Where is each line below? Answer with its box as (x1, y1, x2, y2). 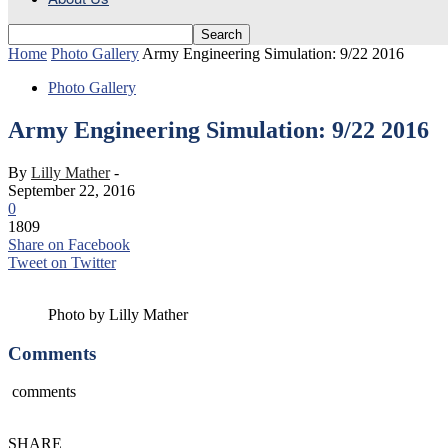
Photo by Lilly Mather (48, 305, 188, 323)
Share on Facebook (8, 235, 130, 253)
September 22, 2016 (8, 181, 135, 199)
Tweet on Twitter (8, 253, 116, 271)
